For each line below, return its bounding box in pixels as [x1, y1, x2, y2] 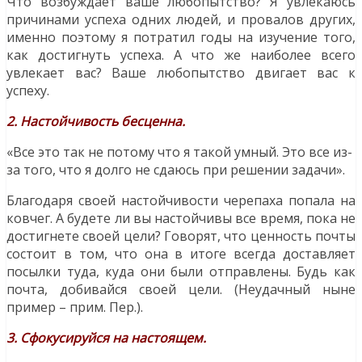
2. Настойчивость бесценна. [6, 112, 185, 131]
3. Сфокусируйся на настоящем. [6, 329, 206, 347]
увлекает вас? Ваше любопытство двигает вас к [6, 64, 356, 82]
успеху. [6, 82, 49, 100]
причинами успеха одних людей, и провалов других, [6, 11, 356, 29]
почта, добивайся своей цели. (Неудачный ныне [6, 280, 356, 299]
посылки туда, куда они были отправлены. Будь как [6, 263, 356, 281]
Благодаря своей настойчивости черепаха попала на [6, 192, 356, 210]
